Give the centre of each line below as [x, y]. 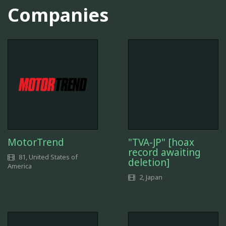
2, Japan [150, 177]
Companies [58, 15]
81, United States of [47, 157]
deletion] [149, 162]
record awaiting [164, 152]
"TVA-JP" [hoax [161, 142]
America [20, 166]
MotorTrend [36, 142]
